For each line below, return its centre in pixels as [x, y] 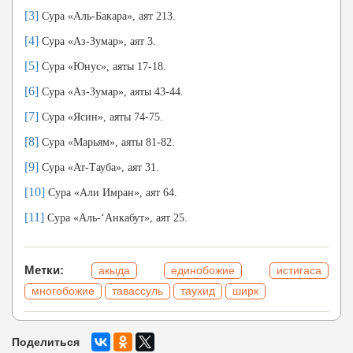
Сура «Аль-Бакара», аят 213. [107, 17]
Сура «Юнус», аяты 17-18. [102, 67]
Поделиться [46, 342]
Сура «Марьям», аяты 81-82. [107, 143]
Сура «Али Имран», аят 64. [111, 193]
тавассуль [137, 291]
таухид [198, 291]
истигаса [299, 271]
